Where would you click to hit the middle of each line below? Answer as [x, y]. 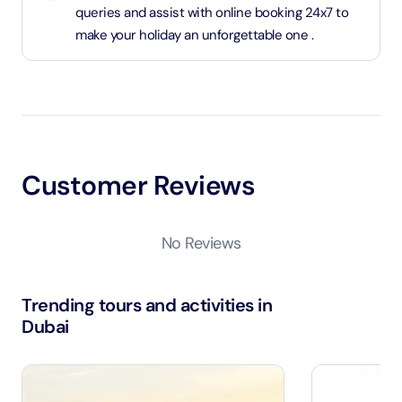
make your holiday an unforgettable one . [194, 35]
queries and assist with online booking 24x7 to [212, 13]
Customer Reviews [138, 185]
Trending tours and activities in [147, 305]
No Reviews [201, 243]
